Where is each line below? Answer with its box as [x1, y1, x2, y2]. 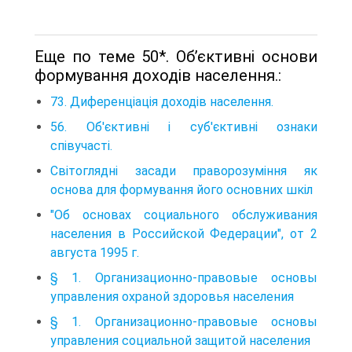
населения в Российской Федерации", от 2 [50, 225, 317, 241]
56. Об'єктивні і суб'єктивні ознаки [50, 119, 317, 134]
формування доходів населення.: [35, 65, 281, 85]
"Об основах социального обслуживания [50, 207, 317, 222]
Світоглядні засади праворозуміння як [50, 163, 317, 178]
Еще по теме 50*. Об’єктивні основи [35, 46, 317, 66]
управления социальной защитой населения [50, 332, 310, 348]
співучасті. [50, 137, 112, 153]
